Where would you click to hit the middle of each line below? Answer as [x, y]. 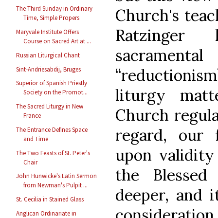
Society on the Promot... [56, 92]
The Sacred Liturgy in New [50, 107]
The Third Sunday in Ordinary [54, 9]
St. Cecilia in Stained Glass [50, 200]
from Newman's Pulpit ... [56, 185]
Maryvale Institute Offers [48, 32]
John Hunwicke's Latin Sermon [57, 176]
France [32, 116]
